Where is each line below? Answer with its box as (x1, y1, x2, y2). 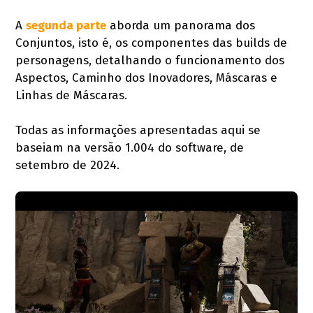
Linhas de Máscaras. (15, 87, 128, 103)
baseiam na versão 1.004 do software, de (15, 140, 245, 155)
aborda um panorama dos (106, 17, 256, 33)
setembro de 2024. (15, 157, 120, 173)
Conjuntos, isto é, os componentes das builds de (15, 35, 288, 50)
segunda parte (26, 17, 107, 33)
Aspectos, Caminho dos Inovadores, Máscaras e (15, 70, 278, 85)
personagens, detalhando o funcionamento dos (15, 52, 285, 68)
